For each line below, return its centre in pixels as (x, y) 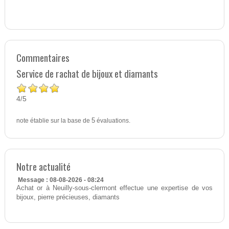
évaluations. (112, 120)
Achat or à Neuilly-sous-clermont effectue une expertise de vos (114, 188)
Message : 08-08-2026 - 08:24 (61, 180)
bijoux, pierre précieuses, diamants (68, 197)
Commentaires (43, 57)
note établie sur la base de (54, 120)
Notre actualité (43, 166)
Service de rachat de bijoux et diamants (87, 73)
